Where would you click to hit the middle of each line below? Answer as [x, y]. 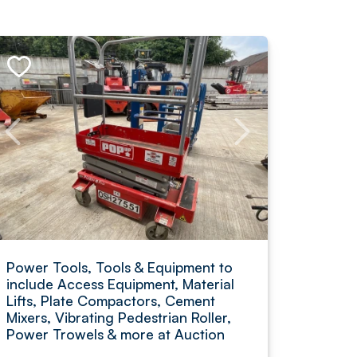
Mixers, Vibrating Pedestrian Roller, [119, 317]
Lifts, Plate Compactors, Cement [111, 300]
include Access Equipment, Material [120, 284]
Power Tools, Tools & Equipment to [120, 267]
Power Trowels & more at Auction [116, 334]
